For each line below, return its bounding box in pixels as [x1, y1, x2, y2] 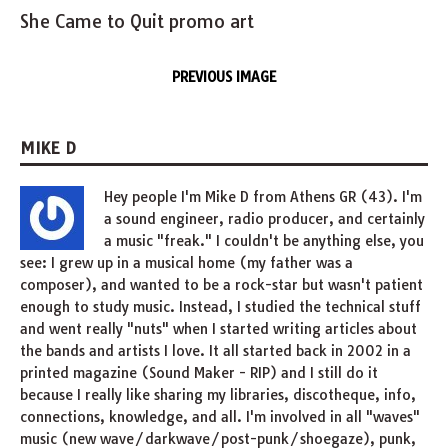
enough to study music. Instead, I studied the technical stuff [20, 297, 421, 316]
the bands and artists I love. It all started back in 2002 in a [20, 341, 411, 360]
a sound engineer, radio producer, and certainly [104, 209, 425, 228]
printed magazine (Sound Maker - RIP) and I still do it [20, 363, 378, 382]
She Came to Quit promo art [20, 9, 254, 33]
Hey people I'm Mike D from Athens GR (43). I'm [104, 187, 422, 206]
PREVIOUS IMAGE [172, 67, 276, 86]
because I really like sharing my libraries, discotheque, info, [20, 385, 416, 404]
